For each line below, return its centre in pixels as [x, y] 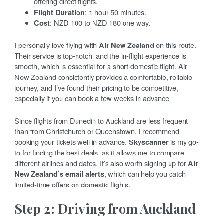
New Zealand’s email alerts [59, 174]
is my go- [184, 141]
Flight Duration [59, 12]
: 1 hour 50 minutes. [116, 12]
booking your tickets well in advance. [72, 141]
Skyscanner [149, 142]
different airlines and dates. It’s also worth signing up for [101, 163]
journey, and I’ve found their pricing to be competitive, [96, 87]
